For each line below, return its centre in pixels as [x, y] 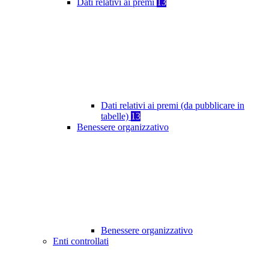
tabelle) [116, 116]
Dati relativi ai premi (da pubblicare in [173, 106]
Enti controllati [81, 241]
